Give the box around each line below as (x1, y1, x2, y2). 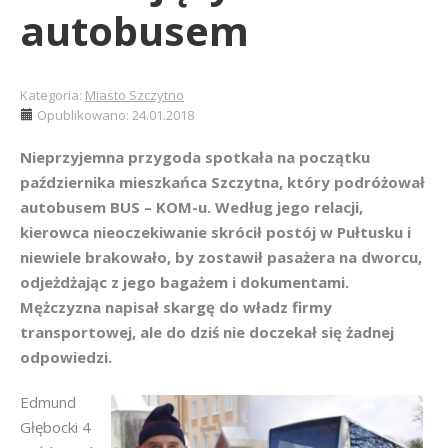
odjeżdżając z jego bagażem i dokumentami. (20, 272, 349, 292)
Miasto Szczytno (85, 86, 184, 104)
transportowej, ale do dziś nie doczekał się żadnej (20, 322, 394, 342)
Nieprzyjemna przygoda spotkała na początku (20, 147, 370, 167)
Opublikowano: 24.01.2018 (37, 106, 194, 124)
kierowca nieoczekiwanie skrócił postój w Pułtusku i (20, 222, 411, 242)
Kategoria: (20, 86, 85, 104)
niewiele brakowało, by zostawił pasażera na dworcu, (20, 247, 422, 267)
